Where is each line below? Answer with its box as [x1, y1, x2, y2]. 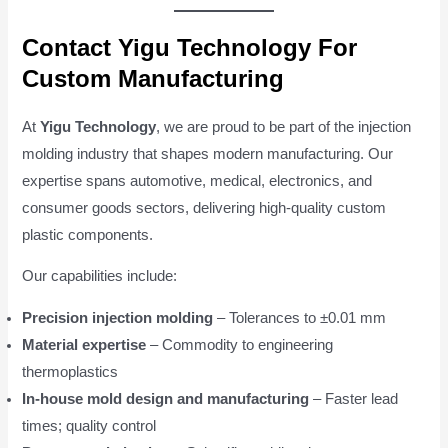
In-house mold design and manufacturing [22, 390, 310, 407]
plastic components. [22, 226, 154, 243]
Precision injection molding [22, 309, 214, 326]
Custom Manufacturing [22, 64, 285, 92]
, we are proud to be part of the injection [156, 118, 412, 135]
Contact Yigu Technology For [22, 33, 358, 61]
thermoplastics [22, 363, 119, 380]
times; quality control [22, 417, 157, 434]
